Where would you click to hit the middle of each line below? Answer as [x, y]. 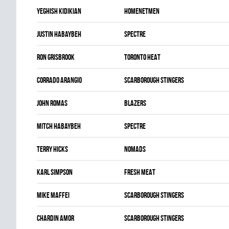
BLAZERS [135, 103]
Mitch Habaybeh [59, 126]
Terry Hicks [52, 149]
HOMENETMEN [142, 11]
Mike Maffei [53, 195]
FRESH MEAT [140, 172]
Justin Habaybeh [59, 34]
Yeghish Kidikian [59, 11]
